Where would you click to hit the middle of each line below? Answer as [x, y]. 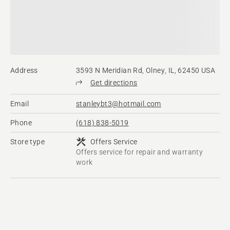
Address [24, 71]
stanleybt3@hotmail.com [119, 104]
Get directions [114, 83]
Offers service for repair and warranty [140, 152]
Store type [27, 142]
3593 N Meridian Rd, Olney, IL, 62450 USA [146, 71]
